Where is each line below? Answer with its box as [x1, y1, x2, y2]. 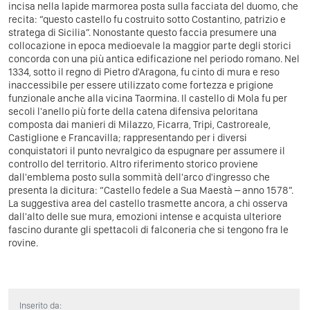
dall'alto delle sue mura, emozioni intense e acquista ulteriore [8, 210, 282, 223]
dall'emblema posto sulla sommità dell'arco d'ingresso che [8, 170, 270, 183]
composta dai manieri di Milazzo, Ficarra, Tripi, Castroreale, [8, 118, 271, 131]
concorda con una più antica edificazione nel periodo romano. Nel [8, 52, 300, 65]
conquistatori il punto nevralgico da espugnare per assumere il [8, 144, 285, 157]
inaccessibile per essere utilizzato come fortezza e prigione [8, 78, 273, 91]
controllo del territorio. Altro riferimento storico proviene [8, 157, 258, 170]
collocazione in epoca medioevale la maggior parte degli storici [8, 39, 291, 52]
